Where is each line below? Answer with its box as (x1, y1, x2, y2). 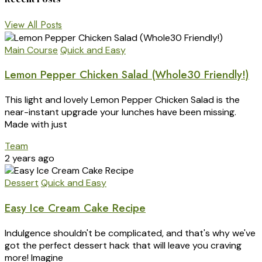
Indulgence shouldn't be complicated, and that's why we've (5, 226, 256, 239)
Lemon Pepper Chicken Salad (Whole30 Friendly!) (5, 67, 249, 83)
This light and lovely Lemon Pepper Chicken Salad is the (5, 94, 240, 106)
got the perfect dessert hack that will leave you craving (5, 239, 242, 251)
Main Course (5, 43, 58, 56)
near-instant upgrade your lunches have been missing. (5, 106, 236, 119)
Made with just (5, 118, 67, 131)
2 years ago (5, 152, 54, 165)
